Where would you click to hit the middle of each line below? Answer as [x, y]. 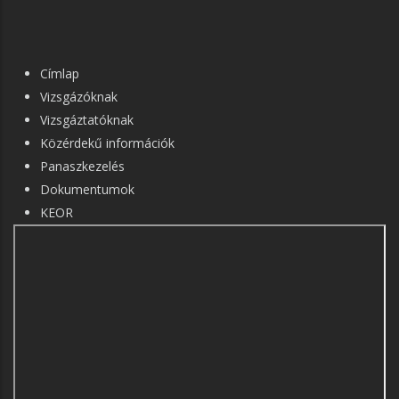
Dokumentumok [87, 189]
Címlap [60, 73]
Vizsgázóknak [79, 97]
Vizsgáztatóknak [87, 120]
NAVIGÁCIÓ [54, 88]
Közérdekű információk [107, 143]
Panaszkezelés [82, 166]
